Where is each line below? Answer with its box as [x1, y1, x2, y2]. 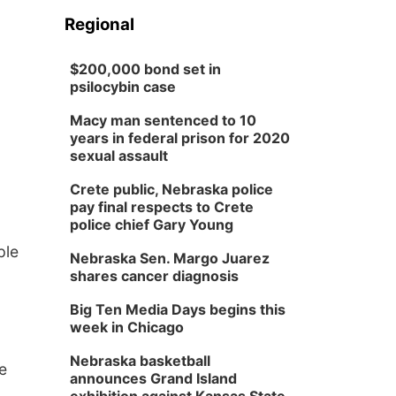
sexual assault [69, 147, 168, 164]
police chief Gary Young [69, 216, 233, 233]
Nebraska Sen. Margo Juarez [69, 249, 270, 267]
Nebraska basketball [69, 352, 210, 369]
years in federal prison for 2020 [69, 129, 290, 147]
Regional [64, 14, 134, 34]
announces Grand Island [69, 369, 237, 387]
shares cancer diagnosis [69, 267, 239, 285]
